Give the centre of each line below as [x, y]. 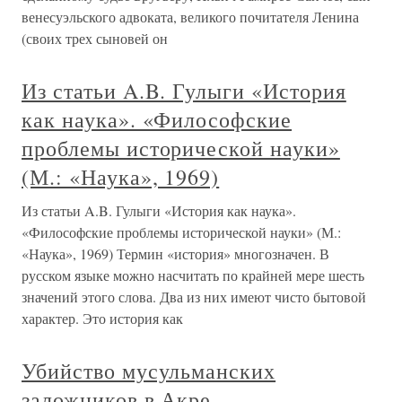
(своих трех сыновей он [95, 38]
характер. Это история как [102, 318]
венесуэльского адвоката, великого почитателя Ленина [190, 16]
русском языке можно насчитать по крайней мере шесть [193, 275]
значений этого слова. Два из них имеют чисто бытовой [194, 296]
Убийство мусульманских [149, 370]
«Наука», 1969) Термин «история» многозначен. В [175, 253]
